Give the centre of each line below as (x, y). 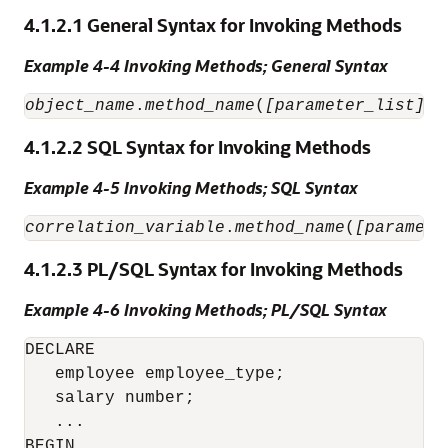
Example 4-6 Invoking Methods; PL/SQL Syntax (205, 309)
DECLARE (60, 350)
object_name (80, 106)
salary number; (110, 398)
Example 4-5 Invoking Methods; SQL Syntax (191, 187)
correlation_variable (125, 228)
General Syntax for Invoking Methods (244, 25)
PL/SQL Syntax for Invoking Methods (245, 269)
